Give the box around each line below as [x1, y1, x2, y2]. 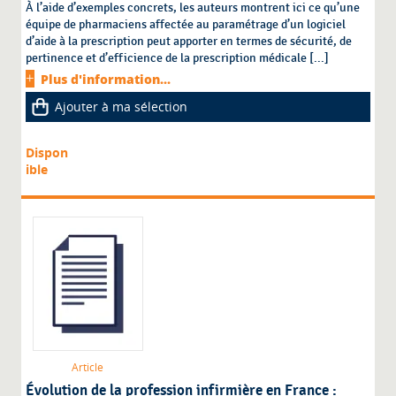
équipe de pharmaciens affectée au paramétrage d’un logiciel [26, 17, 346, 33]
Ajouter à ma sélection [55, 98, 188, 116]
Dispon [26, 144, 69, 162]
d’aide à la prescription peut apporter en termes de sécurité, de [26, 34, 353, 49]
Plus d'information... [41, 71, 171, 88]
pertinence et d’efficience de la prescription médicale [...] [26, 50, 330, 66]
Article [72, 360, 104, 376]
